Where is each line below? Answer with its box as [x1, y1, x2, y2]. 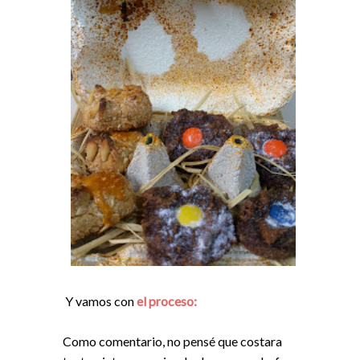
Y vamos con [63, 292, 137, 309]
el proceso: [137, 292, 197, 309]
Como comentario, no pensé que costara [63, 333, 282, 349]
